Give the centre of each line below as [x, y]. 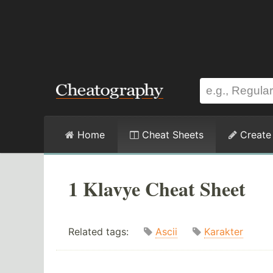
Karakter [224, 232]
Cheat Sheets [171, 135]
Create [254, 135]
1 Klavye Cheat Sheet [157, 189]
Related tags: [106, 232]
